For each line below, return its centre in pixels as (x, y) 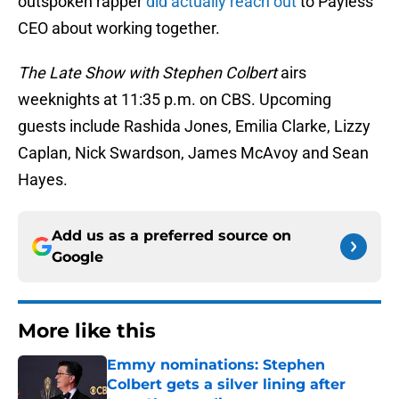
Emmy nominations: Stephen (216, 365)
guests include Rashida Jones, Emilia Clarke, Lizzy (194, 126)
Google (77, 257)
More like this (87, 331)
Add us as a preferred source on (171, 236)
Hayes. (43, 180)
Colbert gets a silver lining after (226, 385)
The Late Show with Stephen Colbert (147, 73)
